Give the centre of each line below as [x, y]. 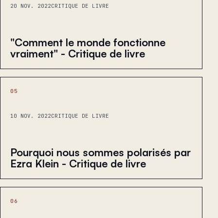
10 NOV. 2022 [31, 116]
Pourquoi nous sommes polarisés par [100, 152]
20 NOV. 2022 [31, 6]
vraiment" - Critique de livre [78, 53]
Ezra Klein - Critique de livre [78, 163]
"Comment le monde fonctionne [88, 42]
